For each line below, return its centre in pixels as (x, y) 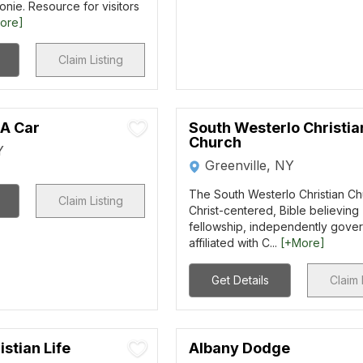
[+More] (303, 243)
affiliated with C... (235, 243)
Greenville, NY (250, 165)
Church (216, 142)
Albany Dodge (240, 348)
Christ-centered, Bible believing (274, 210)
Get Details (240, 280)
